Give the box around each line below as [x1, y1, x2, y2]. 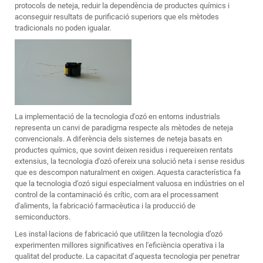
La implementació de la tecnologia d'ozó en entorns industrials [15, 112, 220, 122]
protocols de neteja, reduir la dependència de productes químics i [15, 1, 230, 10]
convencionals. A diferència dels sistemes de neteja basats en [15, 134, 222, 144]
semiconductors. [15, 213, 70, 222]
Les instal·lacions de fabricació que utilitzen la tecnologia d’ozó [15, 230, 222, 239]
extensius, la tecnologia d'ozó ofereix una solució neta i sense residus [15, 157, 245, 166]
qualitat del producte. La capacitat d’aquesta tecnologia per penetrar [15, 252, 240, 261]
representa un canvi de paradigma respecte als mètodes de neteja [15, 123, 233, 133]
